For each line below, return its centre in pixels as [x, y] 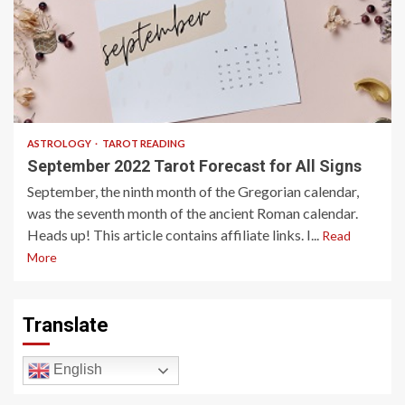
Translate [66, 325]
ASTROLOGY [60, 143]
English [76, 370]
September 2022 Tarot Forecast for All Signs [194, 166]
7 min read [66, 97]
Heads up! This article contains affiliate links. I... [174, 235]
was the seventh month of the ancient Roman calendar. [193, 213]
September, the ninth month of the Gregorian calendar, [193, 191]
